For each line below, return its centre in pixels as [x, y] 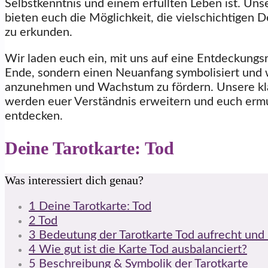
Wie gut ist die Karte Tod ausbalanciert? [141, 249]
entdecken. [34, 116]
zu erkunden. [39, 32]
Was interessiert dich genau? [74, 180]
